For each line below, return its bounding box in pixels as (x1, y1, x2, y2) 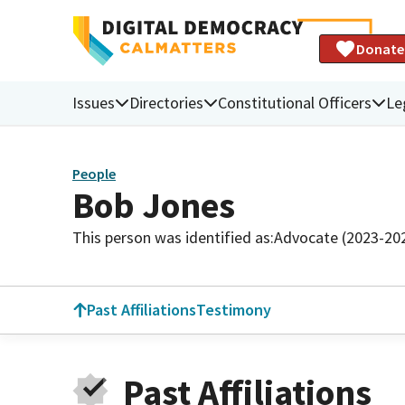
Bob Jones (72, 182, 235, 228)
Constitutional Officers (218, 91, 372, 113)
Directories (129, 91, 203, 113)
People (72, 165, 116, 184)
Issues (72, 91, 115, 113)
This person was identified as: (72, 226, 274, 248)
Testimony (196, 299, 271, 320)
